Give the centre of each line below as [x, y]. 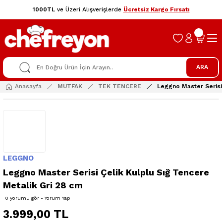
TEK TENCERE [120, 86]
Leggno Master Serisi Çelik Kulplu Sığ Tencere [106, 172]
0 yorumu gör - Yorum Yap [38, 198]
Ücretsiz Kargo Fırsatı [156, 9]
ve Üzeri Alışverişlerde [89, 9]
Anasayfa [28, 86]
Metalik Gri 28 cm [43, 185]
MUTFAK [70, 86]
